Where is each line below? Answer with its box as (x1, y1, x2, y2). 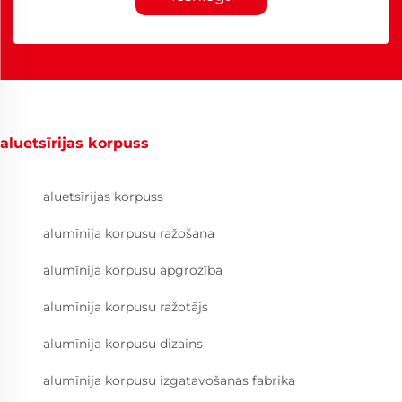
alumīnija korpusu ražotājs (43, 299, 208, 316)
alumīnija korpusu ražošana (43, 225, 214, 242)
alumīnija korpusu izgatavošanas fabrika (43, 372, 295, 389)
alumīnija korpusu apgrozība (43, 262, 223, 279)
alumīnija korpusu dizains (43, 336, 203, 353)
